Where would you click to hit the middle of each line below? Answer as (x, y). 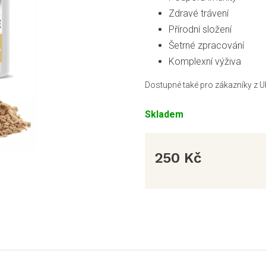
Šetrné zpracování (206, 45)
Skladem (164, 114)
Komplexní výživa (205, 61)
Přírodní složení (200, 29)
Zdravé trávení (199, 13)
